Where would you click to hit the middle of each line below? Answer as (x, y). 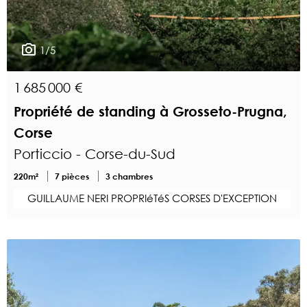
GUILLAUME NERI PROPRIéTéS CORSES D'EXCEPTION (152, 198)
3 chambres (129, 176)
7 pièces (73, 176)
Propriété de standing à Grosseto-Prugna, (150, 112)
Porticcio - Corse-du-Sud (95, 154)
